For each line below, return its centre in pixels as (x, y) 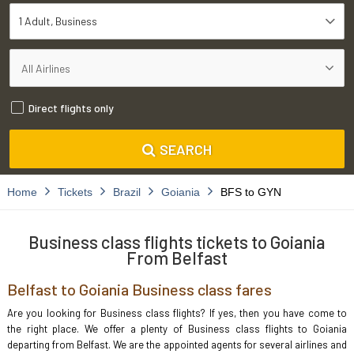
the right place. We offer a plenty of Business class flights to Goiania (177, 329)
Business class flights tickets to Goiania (177, 242)
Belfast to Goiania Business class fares (139, 289)
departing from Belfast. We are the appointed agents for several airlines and (177, 345)
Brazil (126, 192)
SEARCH (186, 149)
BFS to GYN (250, 192)
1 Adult (34, 21)
